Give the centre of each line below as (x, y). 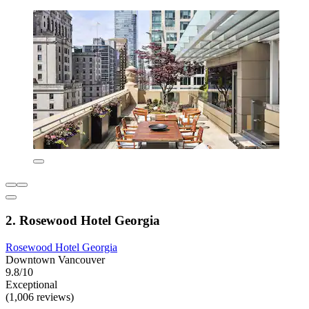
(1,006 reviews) (40, 297)
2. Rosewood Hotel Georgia (83, 220)
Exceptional (31, 284)
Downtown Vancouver (55, 259)
